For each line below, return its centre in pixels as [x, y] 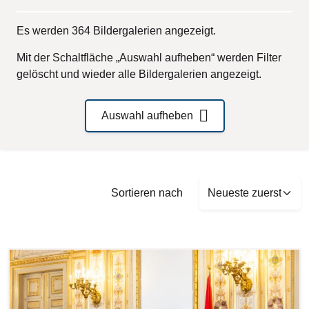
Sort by [216, 184]
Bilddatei [32, 256]
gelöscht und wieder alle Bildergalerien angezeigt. [139, 74]
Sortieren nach [147, 193]
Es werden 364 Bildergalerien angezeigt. [116, 31]
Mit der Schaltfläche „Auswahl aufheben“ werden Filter [149, 58]
